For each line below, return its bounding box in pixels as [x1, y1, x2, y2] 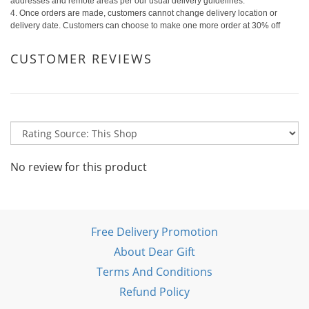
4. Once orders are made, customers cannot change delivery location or [10, 8, 277, 18]
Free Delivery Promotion [91, 223, 218, 239]
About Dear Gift [114, 243, 195, 259]
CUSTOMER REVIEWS [10, 50, 152, 67]
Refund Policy [119, 283, 190, 299]
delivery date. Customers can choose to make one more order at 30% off [10, 20, 280, 30]
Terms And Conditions [97, 263, 212, 279]
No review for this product [10, 159, 147, 175]
